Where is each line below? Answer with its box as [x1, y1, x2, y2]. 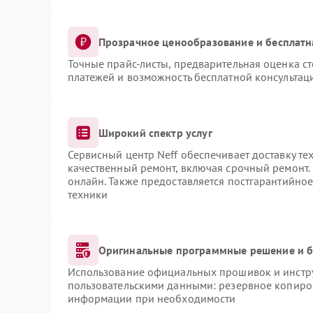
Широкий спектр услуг [98, 125, 212, 140]
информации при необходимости [67, 291, 236, 305]
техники [67, 187, 108, 201]
